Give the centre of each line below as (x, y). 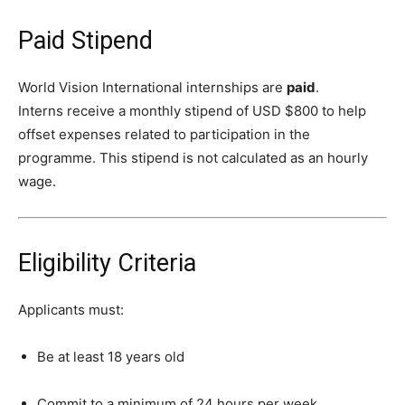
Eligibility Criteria (107, 263)
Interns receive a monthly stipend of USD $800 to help (192, 110)
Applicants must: (71, 309)
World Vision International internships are (152, 87)
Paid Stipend (85, 40)
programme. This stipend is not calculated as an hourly (193, 157)
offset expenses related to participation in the (164, 134)
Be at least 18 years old (111, 356)
